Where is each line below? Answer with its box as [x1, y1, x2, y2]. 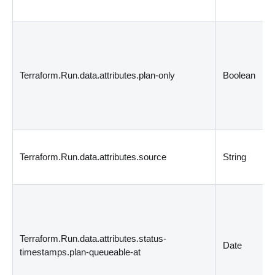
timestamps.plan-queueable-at [20, 246, 141, 257]
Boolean [223, 69, 256, 80]
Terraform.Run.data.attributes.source [20, 151, 167, 162]
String [223, 151, 247, 162]
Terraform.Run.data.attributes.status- [20, 233, 167, 244]
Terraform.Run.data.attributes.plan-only [20, 69, 176, 80]
